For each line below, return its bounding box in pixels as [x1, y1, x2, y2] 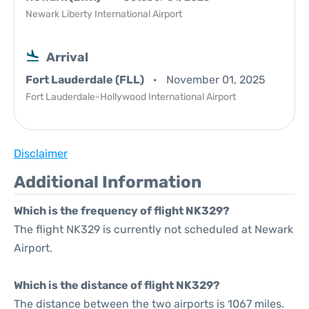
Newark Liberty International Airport [26, 8, 182, 20]
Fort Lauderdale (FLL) [26, 73, 146, 86]
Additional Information [14, 172, 201, 192]
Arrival [46, 50, 88, 65]
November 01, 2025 [166, 73, 266, 86]
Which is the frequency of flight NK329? [14, 204, 230, 217]
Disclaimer [14, 147, 68, 160]
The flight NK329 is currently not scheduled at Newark [14, 223, 293, 236]
